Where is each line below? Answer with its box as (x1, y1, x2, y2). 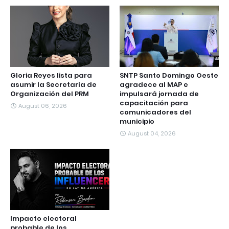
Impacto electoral (10, 213, 77, 223)
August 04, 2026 (128, 129, 176, 138)
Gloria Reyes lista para (10, 70, 92, 80)
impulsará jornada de (120, 88, 199, 99)
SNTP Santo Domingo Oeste (120, 70, 218, 80)
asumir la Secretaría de (10, 79, 97, 89)
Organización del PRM (10, 88, 89, 99)
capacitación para (120, 98, 188, 108)
